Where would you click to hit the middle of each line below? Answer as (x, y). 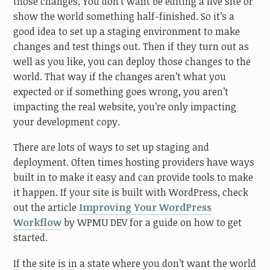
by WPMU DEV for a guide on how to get (152, 223)
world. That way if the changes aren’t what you (120, 76)
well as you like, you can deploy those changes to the (132, 61)
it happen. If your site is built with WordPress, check (131, 193)
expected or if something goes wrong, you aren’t (121, 91)
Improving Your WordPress (146, 208)
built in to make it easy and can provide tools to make (133, 177)
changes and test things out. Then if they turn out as (131, 46)
